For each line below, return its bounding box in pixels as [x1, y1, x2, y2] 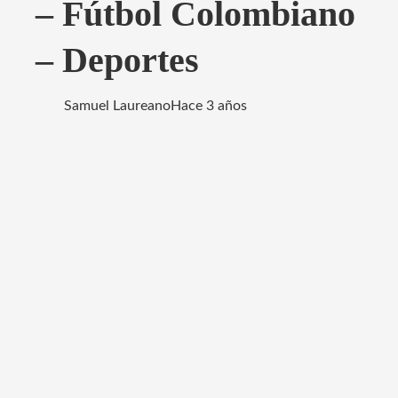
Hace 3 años [171, 99, 247, 113]
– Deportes [36, 39, 199, 80]
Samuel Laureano [64, 99, 171, 113]
